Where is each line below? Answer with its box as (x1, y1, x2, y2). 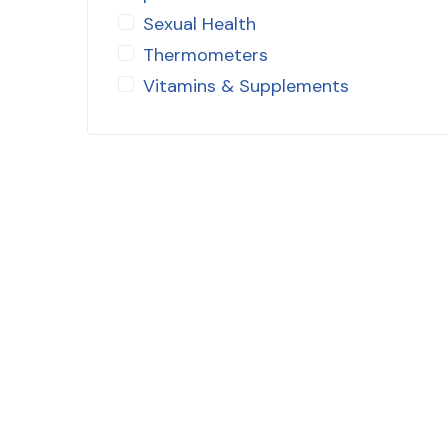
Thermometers (143, 42, 268, 67)
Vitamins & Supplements (143, 73, 349, 98)
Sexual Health (143, 11, 256, 36)
